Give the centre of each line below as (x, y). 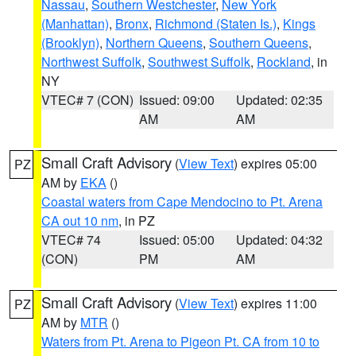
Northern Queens (154, 43)
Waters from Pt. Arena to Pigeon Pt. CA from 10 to (180, 341)
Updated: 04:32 (280, 240)
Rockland (284, 62)
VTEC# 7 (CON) (87, 100)
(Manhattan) (75, 23)
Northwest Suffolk (91, 62)
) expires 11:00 (275, 303)
